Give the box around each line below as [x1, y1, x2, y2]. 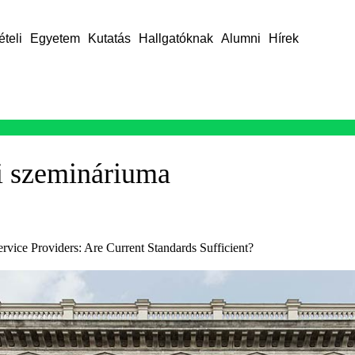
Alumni [220, 32, 261, 45]
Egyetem [29, 32, 80, 45]
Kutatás [87, 32, 131, 45]
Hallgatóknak [138, 32, 213, 45]
